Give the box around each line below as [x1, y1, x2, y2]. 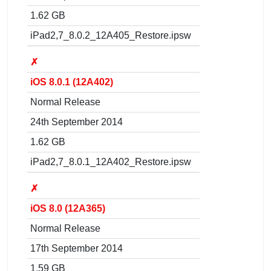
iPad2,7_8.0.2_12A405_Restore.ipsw [30, 30, 191, 41]
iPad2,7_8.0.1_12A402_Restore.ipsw [30, 156, 191, 167]
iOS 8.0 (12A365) [30, 203, 105, 214]
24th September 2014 [30, 116, 123, 127]
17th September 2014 [30, 243, 123, 253]
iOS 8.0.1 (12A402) [30, 76, 113, 87]
